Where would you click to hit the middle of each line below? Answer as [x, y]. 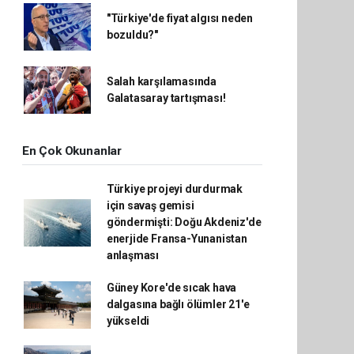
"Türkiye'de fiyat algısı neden [180, 18]
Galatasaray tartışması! [166, 98]
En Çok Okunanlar [72, 151]
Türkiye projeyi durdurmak [175, 189]
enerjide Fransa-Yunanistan [177, 239]
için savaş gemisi [150, 205]
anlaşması [133, 255]
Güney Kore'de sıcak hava [171, 288]
